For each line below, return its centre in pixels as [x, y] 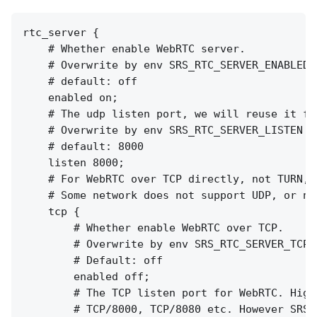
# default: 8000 [83, 146]
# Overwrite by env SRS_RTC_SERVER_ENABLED [166, 65]
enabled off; [86, 276]
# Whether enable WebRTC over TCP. [153, 227]
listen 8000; [74, 162]
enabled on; [70, 97]
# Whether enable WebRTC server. [134, 48]
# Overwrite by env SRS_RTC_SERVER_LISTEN [163, 130]
